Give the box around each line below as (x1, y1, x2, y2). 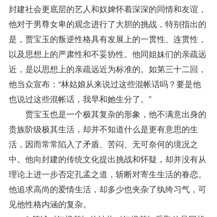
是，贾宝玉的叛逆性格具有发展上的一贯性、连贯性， (8, 32, 206, 45)
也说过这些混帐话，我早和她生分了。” (8, 92, 152, 105)
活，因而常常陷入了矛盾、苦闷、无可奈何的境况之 (8, 137, 198, 150)
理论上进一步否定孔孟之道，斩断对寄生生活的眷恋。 (8, 167, 206, 180)
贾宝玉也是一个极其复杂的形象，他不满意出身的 (8, 107, 206, 120)
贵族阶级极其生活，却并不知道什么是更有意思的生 (8, 122, 198, 135)
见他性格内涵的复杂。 (8, 197, 91, 210)
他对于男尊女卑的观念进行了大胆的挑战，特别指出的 (8, 17, 206, 30)
